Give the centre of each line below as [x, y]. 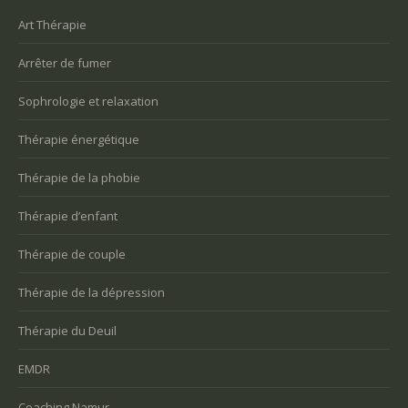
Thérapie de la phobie [79, 178]
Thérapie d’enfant [68, 216]
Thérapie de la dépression [92, 292]
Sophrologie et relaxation [88, 101]
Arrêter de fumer [65, 63]
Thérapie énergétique [79, 139]
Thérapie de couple [72, 254]
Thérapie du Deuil [67, 331]
